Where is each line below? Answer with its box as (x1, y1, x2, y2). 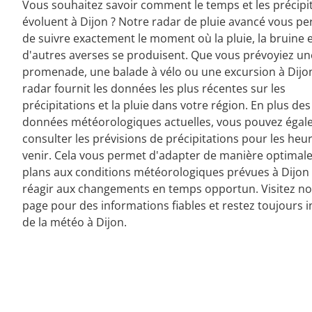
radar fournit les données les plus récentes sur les (22, 81, 286, 96)
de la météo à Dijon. (22, 214, 127, 230)
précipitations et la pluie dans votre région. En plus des (22, 97, 311, 113)
